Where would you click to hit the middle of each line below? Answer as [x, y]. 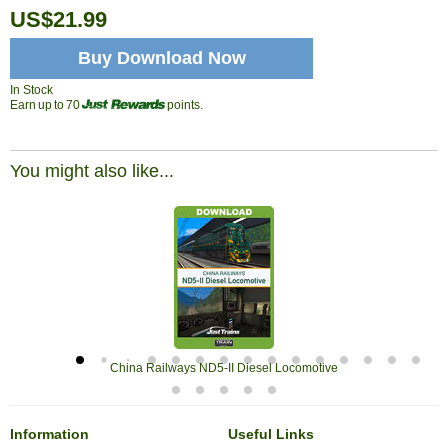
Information [49, 434]
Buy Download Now [161, 57]
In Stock [31, 89]
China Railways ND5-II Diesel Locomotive [224, 367]
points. [184, 104]
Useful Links [271, 434]
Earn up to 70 [46, 104]
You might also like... [92, 170]
